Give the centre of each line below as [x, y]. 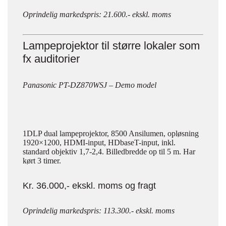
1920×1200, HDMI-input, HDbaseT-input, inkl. [99, 143]
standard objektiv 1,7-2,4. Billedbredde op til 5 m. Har [109, 152]
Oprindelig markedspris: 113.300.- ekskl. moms [99, 211]
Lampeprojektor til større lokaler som [111, 46]
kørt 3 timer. [42, 161]
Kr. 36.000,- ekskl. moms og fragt [89, 186]
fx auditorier [51, 59]
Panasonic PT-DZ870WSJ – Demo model [90, 85]
